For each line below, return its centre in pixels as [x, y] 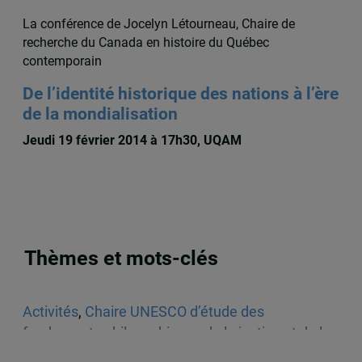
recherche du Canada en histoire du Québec [145, 43]
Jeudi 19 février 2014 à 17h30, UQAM [132, 141]
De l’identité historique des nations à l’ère [180, 94]
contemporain [62, 61]
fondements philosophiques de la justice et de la [176, 333]
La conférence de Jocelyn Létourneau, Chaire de [158, 24]
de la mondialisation [100, 114]
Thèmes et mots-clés [122, 259]
